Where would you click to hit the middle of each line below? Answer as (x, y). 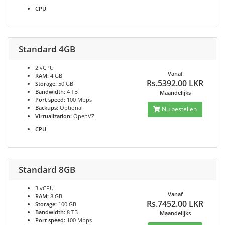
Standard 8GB (47, 170)
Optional (71, 108)
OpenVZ (83, 116)
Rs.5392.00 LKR (175, 83)
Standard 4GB (47, 49)
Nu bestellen (179, 109)
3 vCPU (44, 188)
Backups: (47, 108)
